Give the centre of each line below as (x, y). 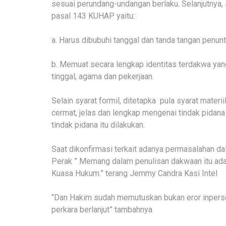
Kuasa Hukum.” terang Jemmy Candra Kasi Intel (134, 173)
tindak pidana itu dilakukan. (98, 125)
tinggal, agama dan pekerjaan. (103, 76)
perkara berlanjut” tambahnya (102, 209)
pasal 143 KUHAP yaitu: (93, 16)
